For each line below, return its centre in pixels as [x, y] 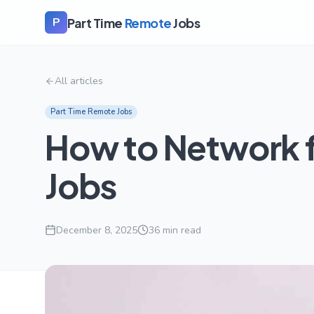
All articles [79, 81]
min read [180, 230]
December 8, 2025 [97, 230]
